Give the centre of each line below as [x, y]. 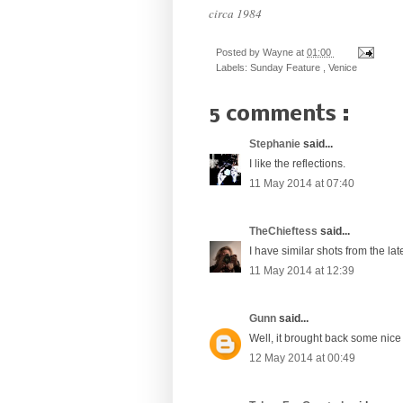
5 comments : [279, 114]
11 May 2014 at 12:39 [302, 270]
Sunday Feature [287, 67]
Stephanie [276, 143]
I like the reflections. [297, 163]
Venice [343, 67]
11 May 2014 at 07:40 [302, 183]
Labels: [233, 67]
